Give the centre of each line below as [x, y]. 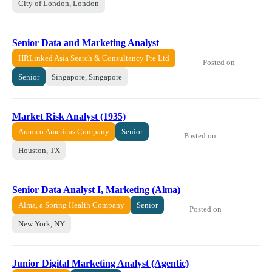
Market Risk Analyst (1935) [69, 117]
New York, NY [42, 224]
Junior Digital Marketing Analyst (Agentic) [100, 263]
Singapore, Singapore [87, 77]
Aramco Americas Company [64, 132]
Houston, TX [39, 151]
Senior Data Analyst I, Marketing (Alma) [96, 190]
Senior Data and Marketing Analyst [86, 43]
